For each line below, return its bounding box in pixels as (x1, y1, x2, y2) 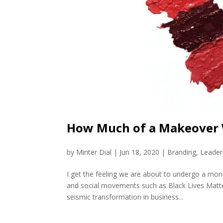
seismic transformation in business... (67, 192, 184, 202)
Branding (167, 147, 197, 157)
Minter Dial (76, 147, 112, 157)
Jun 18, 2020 (119, 147, 160, 157)
